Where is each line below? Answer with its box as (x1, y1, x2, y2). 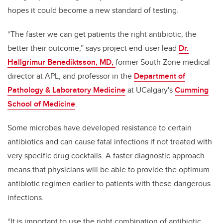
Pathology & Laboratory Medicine (7, 84, 125, 96)
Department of (134, 70, 185, 82)
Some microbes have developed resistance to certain (7, 122, 192, 134)
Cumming (175, 84, 209, 96)
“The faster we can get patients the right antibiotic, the (7, 28, 197, 40)
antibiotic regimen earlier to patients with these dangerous (7, 178, 211, 190)
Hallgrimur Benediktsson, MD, (7, 56, 115, 68)
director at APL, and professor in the (7, 70, 134, 82)
